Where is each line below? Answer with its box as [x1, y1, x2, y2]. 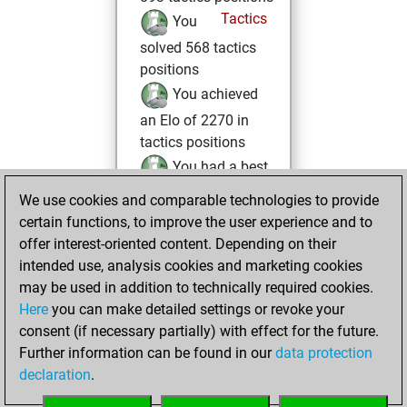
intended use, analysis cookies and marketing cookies [19, 257, 362, 274]
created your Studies [140, 381, 271, 398]
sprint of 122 [140, 184, 222, 202]
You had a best [169, 158, 268, 176]
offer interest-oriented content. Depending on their [19, 235, 336, 253]
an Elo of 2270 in [140, 112, 249, 129]
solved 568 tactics [140, 39, 256, 56]
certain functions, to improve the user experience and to [19, 213, 372, 231]
